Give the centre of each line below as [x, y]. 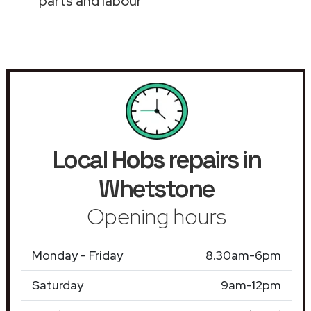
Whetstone [157, 188]
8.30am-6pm [243, 255]
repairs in [212, 159]
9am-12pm [251, 285]
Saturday [58, 285]
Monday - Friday [77, 255]
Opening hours [157, 216]
